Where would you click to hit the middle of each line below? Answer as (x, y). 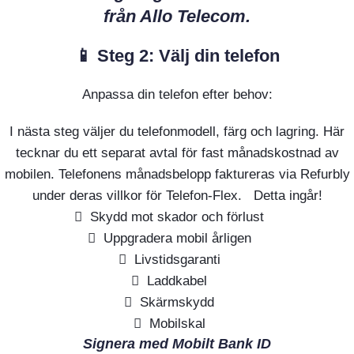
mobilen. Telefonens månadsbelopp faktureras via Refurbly (177, 174)
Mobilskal (177, 323)
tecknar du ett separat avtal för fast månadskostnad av (177, 153)
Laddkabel (177, 281)
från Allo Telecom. (177, 16)
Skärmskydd (177, 302)
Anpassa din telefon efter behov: (177, 94)
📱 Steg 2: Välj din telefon (177, 55)
